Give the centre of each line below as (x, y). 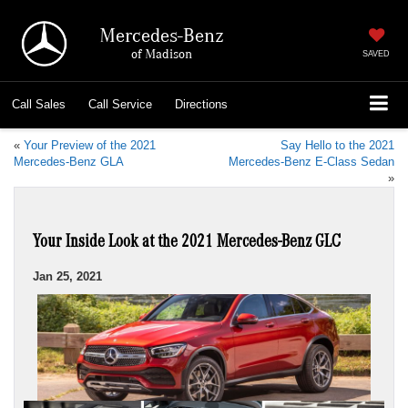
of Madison (161, 53)
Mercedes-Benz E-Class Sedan (311, 161)
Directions (201, 104)
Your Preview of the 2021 (90, 145)
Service (132, 104)
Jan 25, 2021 (67, 276)
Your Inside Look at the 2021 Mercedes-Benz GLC (187, 243)
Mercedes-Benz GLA (69, 161)
